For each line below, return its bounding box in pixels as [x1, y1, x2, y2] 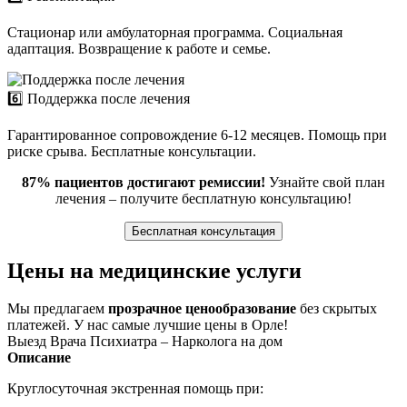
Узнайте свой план [265, 174, 385, 190]
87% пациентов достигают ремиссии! [22, 174, 265, 190]
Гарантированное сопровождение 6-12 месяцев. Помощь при [7, 126, 387, 143]
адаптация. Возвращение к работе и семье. [7, 40, 271, 56]
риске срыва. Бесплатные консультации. [7, 143, 256, 159]
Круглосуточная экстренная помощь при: [7, 381, 263, 397]
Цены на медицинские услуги [7, 258, 302, 283]
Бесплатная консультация [132, 223, 275, 238]
